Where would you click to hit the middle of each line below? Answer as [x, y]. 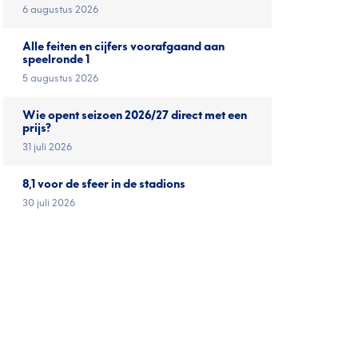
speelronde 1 [56, 60]
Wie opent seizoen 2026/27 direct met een [135, 115]
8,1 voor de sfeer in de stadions [104, 184]
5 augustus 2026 [60, 78]
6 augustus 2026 [60, 10]
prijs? [37, 128]
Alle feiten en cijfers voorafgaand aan [123, 47]
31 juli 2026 [47, 147]
